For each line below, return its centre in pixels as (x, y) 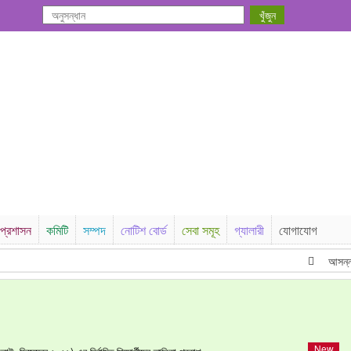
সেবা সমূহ (201, 230)
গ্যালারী (249, 230)
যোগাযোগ (298, 230)
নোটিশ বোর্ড (144, 230)
